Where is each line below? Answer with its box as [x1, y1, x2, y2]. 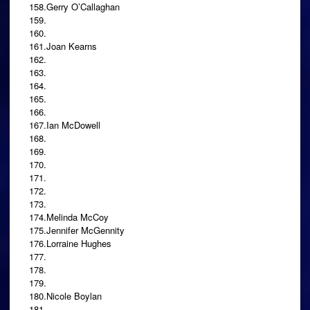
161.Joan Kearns [29, 39, 97, 53]
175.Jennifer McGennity [29, 223, 125, 237]
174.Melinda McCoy [29, 210, 109, 224]
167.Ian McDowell [29, 118, 100, 131]
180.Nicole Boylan [29, 289, 102, 302]
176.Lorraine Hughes [29, 236, 111, 250]
